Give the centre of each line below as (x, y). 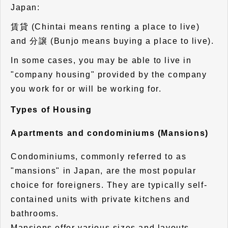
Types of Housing (51, 110)
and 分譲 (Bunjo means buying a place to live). (112, 41)
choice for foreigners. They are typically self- (109, 185)
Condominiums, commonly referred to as (99, 157)
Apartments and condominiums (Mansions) (110, 133)
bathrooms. (35, 214)
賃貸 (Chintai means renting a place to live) (107, 27)
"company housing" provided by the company (109, 75)
